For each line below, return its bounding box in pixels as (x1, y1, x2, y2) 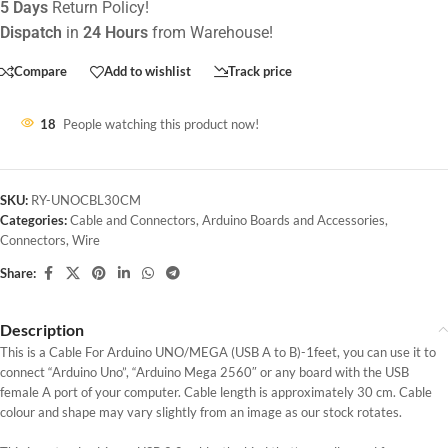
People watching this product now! (63, 115, 259, 132)
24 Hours (83, 22, 148, 42)
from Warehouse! (148, 22, 273, 42)
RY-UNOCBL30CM (31, 191, 141, 208)
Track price (228, 63, 292, 80)
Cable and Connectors (70, 211, 196, 228)
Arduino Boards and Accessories (202, 211, 385, 228)
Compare (14, 63, 67, 80)
